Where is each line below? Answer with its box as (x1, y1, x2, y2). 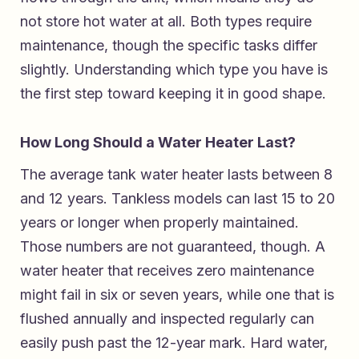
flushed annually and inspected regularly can (20, 309, 314, 327)
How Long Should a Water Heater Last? (20, 133, 296, 151)
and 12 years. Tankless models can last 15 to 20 (20, 189, 335, 207)
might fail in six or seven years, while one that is (20, 285, 334, 303)
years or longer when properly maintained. (20, 213, 299, 231)
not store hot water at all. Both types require (20, 12, 312, 30)
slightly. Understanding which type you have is (20, 60, 328, 78)
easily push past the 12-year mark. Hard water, (20, 333, 328, 351)
